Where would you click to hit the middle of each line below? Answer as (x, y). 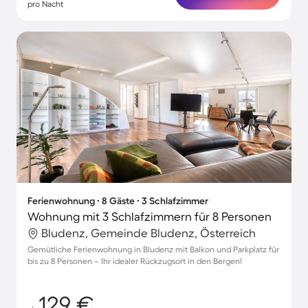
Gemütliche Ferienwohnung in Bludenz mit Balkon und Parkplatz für (153, 249)
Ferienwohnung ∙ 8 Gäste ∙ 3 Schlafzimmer (118, 201)
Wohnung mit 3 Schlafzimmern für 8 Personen (150, 216)
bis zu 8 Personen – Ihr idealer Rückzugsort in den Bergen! (135, 261)
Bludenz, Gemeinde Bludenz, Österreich (148, 233)
